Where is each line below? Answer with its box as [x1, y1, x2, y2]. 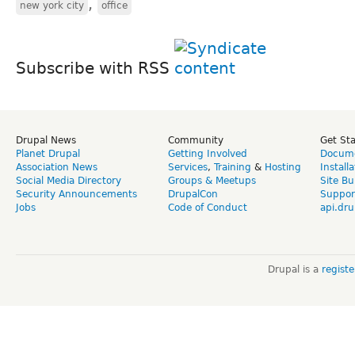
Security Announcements [16, 188, 137, 200]
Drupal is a [267, 263, 322, 275]
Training [214, 161, 251, 173]
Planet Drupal [16, 147, 80, 159]
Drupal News [16, 134, 76, 146]
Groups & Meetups [168, 174, 256, 186]
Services [168, 161, 208, 173]
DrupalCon [168, 188, 218, 200]
